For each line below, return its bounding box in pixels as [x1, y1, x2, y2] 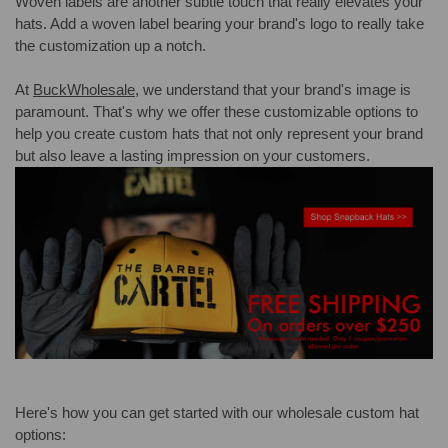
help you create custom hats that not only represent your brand [15, 125, 423, 143]
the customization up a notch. [15, 37, 206, 55]
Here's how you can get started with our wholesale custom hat [15, 404, 419, 422]
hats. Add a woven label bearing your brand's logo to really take [15, 15, 424, 33]
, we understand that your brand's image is [135, 81, 411, 99]
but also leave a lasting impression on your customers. [15, 147, 370, 165]
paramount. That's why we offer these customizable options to [15, 103, 418, 121]
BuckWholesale [33, 81, 135, 99]
